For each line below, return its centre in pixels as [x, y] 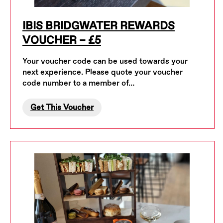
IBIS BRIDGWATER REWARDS [99, 26]
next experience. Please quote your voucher [103, 72]
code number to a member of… [78, 83]
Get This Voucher [62, 108]
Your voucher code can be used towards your [105, 61]
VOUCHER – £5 [62, 40]
